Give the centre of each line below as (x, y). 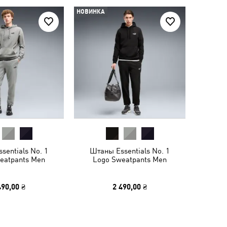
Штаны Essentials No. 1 (130, 151)
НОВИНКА (91, 12)
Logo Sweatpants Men (130, 159)
